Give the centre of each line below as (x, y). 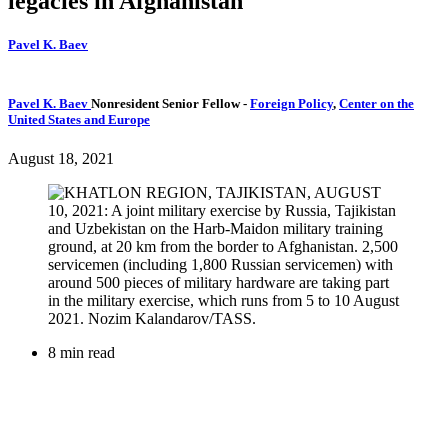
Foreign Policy (291, 103)
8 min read (81, 352)
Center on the (376, 103)
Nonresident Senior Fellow (167, 103)
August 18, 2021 (61, 158)
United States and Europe (79, 119)
